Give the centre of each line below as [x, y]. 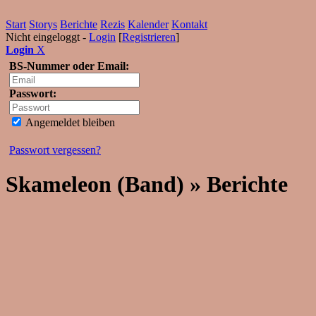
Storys [43, 24]
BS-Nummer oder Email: [69, 66]
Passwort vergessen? [55, 150]
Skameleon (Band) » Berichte [147, 184]
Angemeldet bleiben [69, 122]
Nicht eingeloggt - [47, 37]
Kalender [148, 24]
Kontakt [189, 24]
